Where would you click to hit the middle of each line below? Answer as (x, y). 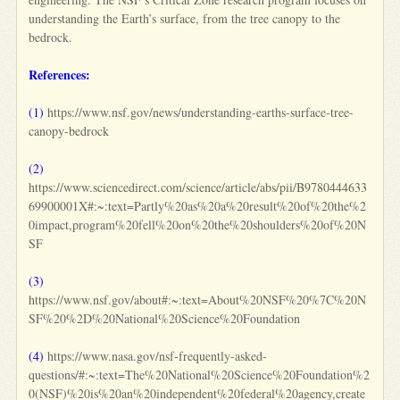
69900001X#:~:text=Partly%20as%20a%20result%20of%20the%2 (198, 205)
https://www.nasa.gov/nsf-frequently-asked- (156, 355)
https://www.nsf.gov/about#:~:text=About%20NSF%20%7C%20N (198, 299)
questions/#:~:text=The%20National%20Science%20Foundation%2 (200, 374)
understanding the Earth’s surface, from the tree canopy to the (185, 18)
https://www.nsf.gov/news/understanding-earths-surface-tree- (199, 112)
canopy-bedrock (69, 130)
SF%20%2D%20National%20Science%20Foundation (165, 318)
